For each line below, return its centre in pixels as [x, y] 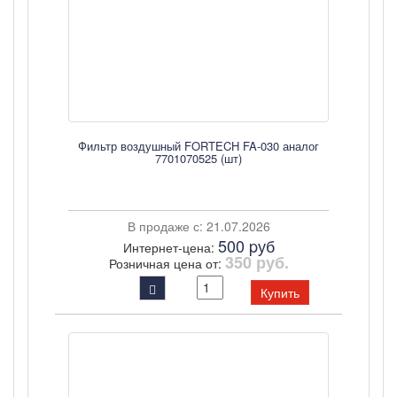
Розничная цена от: [167, 263]
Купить [280, 292]
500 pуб [246, 245]
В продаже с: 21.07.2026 [198, 226]
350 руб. [257, 262]
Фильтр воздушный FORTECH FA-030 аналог [198, 146]
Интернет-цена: [170, 247]
